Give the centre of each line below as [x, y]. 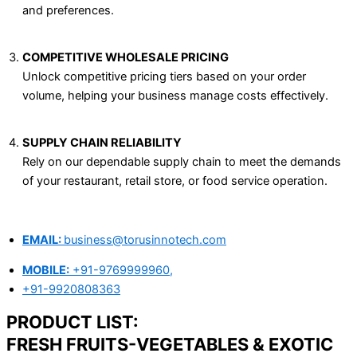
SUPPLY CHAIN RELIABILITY [102, 143]
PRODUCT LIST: [73, 322]
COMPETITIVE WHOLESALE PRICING [126, 58]
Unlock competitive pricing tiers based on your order [164, 77]
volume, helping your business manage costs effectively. [175, 96]
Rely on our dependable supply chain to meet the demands [182, 162]
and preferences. [68, 11]
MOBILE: [46, 271]
